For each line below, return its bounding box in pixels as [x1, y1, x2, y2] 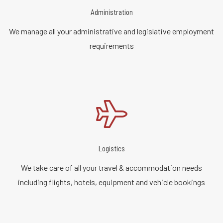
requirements [89, 40, 134, 50]
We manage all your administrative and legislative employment [9, 26, 214, 36]
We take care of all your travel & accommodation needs [21, 162, 202, 172]
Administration [90, 7, 133, 16]
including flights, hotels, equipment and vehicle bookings [18, 177, 205, 187]
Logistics [98, 143, 125, 153]
